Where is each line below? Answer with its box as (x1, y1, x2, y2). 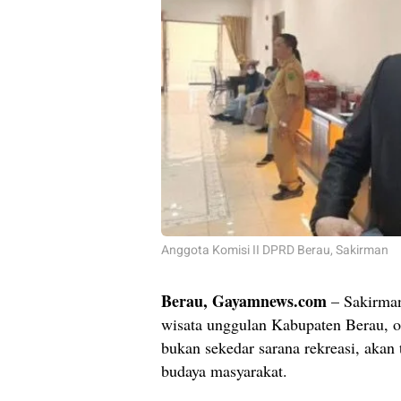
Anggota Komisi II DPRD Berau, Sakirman (161, 241, 388, 260)
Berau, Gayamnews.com (161, 289, 327, 313)
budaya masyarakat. (161, 360, 287, 382)
